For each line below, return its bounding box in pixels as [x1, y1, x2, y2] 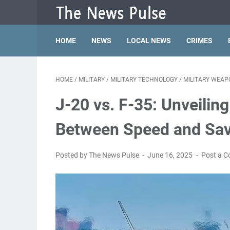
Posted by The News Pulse [55, 151, 141, 159]
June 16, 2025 [147, 151, 195, 159]
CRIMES [186, 36, 213, 45]
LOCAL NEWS [127, 36, 171, 45]
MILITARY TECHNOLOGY [110, 76, 178, 83]
